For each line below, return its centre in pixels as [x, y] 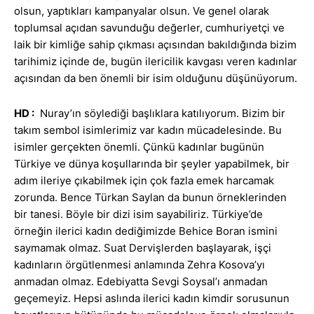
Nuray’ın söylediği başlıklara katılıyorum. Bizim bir [160, 114]
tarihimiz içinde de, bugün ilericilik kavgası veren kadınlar [156, 62]
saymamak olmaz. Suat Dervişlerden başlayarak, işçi [143, 248]
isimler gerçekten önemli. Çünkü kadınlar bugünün [139, 147]
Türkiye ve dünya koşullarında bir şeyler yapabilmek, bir [152, 164]
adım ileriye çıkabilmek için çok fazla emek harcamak [144, 181]
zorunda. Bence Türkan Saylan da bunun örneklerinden [150, 198]
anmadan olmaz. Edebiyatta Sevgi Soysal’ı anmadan [141, 282]
